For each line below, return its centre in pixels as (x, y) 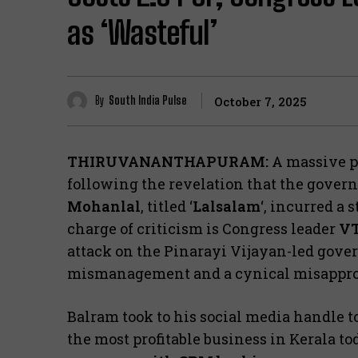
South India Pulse (148, 101)
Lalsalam (227, 206)
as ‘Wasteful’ (142, 32)
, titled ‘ (167, 206)
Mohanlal (104, 206)
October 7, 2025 (261, 102)
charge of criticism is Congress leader (203, 228)
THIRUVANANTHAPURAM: (168, 161)
